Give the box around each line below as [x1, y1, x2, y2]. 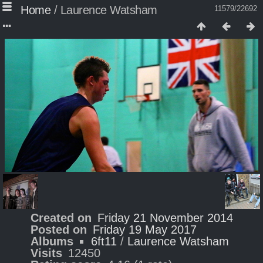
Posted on [30, 223, 87, 236]
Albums [30, 235, 73, 248]
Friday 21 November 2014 [97, 211, 233, 224]
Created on [30, 211, 92, 224]
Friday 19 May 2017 [92, 223, 197, 236]
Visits [30, 247, 62, 259]
